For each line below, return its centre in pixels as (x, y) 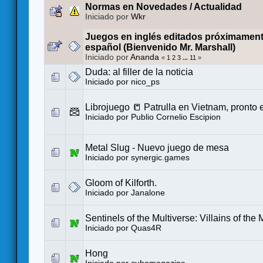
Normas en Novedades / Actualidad (163, 7)
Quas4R (146, 228)
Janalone (148, 193)
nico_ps (145, 82)
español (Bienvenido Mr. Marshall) (160, 48)
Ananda (145, 58)
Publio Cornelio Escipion (176, 117)
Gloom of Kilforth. (121, 183)
